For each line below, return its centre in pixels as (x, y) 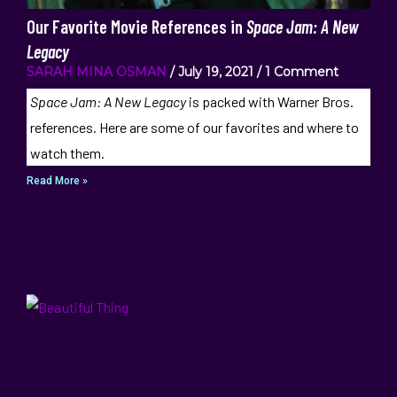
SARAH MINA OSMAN (97, 72)
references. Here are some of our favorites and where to (194, 127)
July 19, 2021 (216, 72)
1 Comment (300, 72)
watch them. (67, 153)
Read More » (57, 181)
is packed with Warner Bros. (269, 101)
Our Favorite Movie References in (136, 27)
